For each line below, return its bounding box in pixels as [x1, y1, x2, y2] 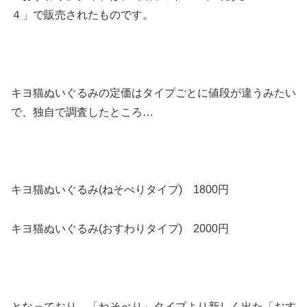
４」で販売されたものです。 [11, 9, 153, 21]
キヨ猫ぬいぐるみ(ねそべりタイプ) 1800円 [11, 184, 229, 196]
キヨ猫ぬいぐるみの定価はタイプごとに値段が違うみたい [11, 86, 296, 99]
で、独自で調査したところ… [11, 106, 153, 118]
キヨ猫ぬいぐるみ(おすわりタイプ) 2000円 [11, 222, 229, 234]
